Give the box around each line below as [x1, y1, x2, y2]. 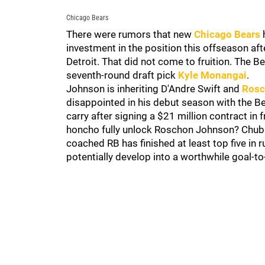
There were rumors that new [66, 28, 194, 40]
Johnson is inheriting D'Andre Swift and [66, 83, 242, 95]
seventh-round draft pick [66, 69, 178, 81]
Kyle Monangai [178, 69, 247, 81]
